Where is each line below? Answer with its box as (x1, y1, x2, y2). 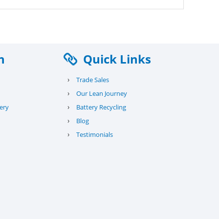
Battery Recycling (76, 103, 127, 111)
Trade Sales (76, 75, 109, 84)
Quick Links (83, 51, 152, 67)
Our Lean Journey (76, 89, 128, 98)
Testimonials (76, 130, 113, 139)
